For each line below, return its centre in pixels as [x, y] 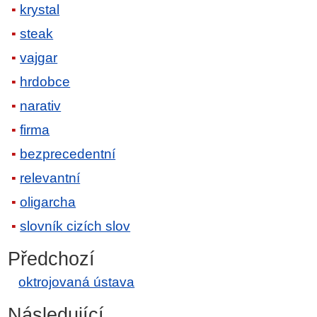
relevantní [50, 178]
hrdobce [45, 81]
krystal [40, 9]
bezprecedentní [68, 154]
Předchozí [52, 259]
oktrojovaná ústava [77, 282]
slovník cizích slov [75, 226]
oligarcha [48, 202]
